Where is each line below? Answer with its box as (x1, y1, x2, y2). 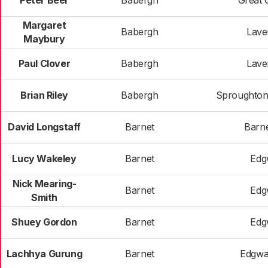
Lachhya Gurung (6, 248, 83, 260)
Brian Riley (20, 89, 68, 101)
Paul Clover (18, 57, 71, 69)
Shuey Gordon (11, 216, 77, 228)
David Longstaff (8, 121, 81, 133)
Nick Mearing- (12, 178, 77, 190)
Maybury (23, 33, 65, 45)
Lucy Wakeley (12, 153, 77, 165)
